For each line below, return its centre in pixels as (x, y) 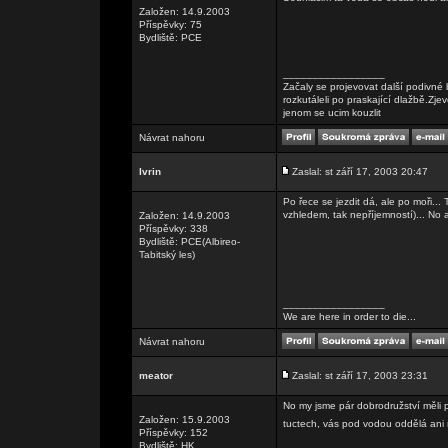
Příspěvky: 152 (173, 432)
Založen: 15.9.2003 (184, 419)
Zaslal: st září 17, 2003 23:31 (360, 375)
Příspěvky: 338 (173, 228)
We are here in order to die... (349, 316)
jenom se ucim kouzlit (332, 112)
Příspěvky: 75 (170, 24)
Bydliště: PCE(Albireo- (189, 241)
